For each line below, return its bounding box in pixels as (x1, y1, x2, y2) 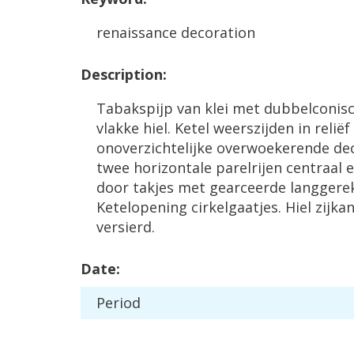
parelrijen (216, 158, 282, 177)
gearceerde (209, 178, 286, 197)
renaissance (96, 23, 177, 42)
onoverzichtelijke (96, 138, 213, 157)
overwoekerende (217, 138, 330, 157)
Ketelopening (96, 198, 187, 217)
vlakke (96, 119, 139, 137)
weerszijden (213, 119, 294, 137)
